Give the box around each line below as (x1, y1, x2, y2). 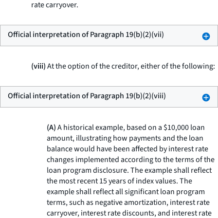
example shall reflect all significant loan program (47, 186, 205, 197)
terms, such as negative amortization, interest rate (47, 197, 210, 208)
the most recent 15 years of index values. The (47, 176, 192, 186)
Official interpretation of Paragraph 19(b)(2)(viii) (8, 91, 166, 101)
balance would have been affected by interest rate (47, 144, 208, 154)
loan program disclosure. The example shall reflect (47, 165, 212, 176)
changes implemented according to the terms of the (47, 154, 215, 165)
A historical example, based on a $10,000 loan (56, 122, 205, 133)
